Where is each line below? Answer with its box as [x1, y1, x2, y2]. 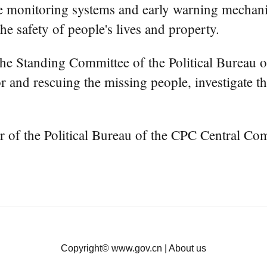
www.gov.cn [111, 243, 162, 253]
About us [169, 243, 206, 253]
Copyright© [61, 243, 111, 253]
